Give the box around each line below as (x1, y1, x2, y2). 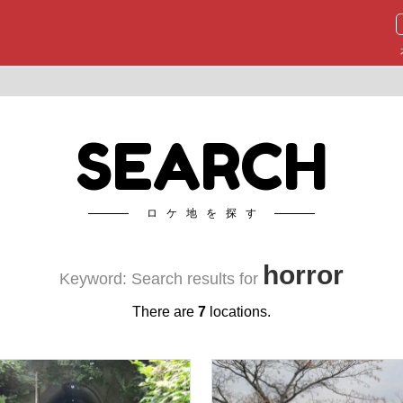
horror (263, 260, 344, 290)
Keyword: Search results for (59, 270, 263, 288)
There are (132, 304, 198, 319)
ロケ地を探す (147, 207, 265, 219)
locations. (206, 304, 271, 319)
